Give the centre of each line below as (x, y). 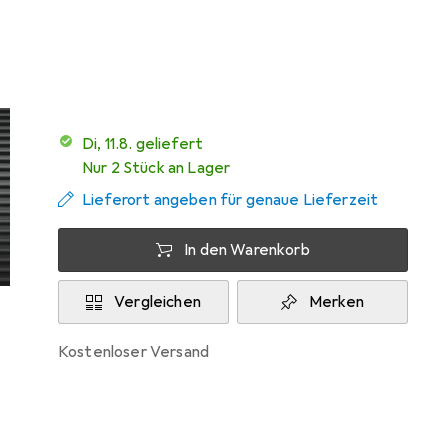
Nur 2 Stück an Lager (156, 168)
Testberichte (102, 15)
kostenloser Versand (139, 352)
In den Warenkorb (247, 250)
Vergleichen (157, 302)
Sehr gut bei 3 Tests (131, 40)
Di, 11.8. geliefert (149, 144)
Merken (336, 302)
